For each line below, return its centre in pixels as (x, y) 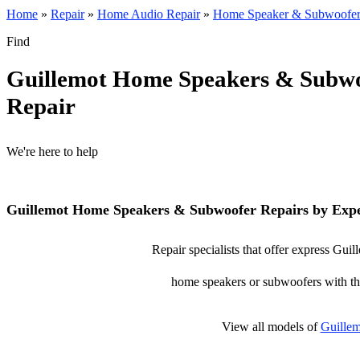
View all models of (271, 327)
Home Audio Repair (149, 14)
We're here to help (52, 151)
